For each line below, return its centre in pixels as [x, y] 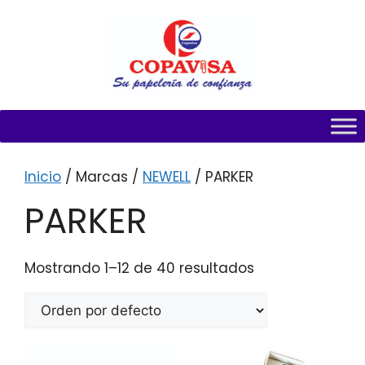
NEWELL [167, 177]
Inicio [43, 177]
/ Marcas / [102, 177]
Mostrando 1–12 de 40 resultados [139, 268]
